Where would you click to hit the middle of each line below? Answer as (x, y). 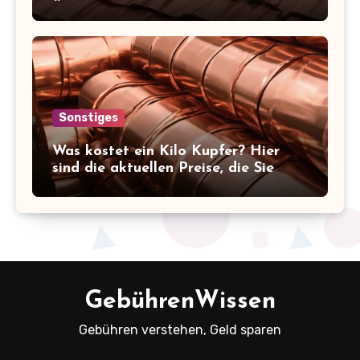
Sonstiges (88, 118)
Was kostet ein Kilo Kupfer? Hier (166, 151)
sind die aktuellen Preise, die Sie (163, 168)
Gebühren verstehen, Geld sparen (180, 330)
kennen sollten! (103, 185)
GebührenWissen (180, 302)
